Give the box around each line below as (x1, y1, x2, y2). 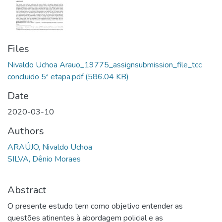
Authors (7, 124, 44, 138)
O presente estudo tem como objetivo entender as (7, 201, 183, 212)
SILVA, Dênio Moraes (7, 154, 81, 165)
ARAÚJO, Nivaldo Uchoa (7, 142, 92, 153)
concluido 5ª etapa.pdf (7, 71, 83, 82)
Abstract (7, 183, 46, 197)
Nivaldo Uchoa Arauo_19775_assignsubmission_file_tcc (7, 59, 202, 70)
